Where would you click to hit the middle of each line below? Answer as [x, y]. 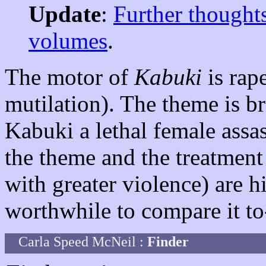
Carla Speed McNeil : [83, 242]
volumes [68, 41]
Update [65, 14]
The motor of [69, 77]
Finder [168, 242]
